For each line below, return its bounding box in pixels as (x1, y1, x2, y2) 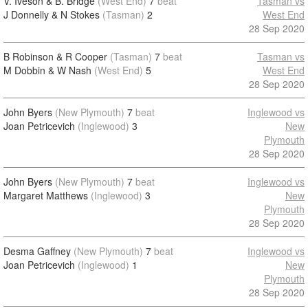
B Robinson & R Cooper (3, 49, 107, 63)
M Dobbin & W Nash (3, 63, 91, 77)
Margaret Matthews (3, 188, 88, 202)
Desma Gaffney (3, 244, 71, 258)
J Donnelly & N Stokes (3, 8, 100, 21)
